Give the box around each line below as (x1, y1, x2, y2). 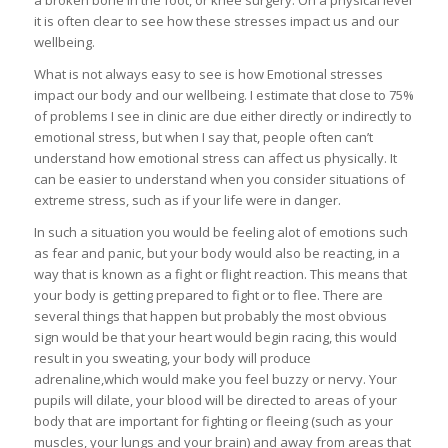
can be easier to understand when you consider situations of (33, 170, 405, 189)
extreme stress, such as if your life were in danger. (33, 191, 341, 210)
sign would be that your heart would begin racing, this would (33, 328, 397, 347)
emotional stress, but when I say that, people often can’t (33, 128, 373, 147)
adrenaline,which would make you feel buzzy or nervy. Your (33, 370, 397, 389)
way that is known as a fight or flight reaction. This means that (33, 265, 407, 284)
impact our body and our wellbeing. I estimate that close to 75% (33, 86, 414, 105)
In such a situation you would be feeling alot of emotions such (33, 223, 408, 242)
